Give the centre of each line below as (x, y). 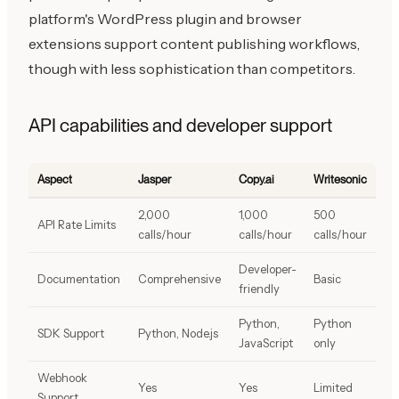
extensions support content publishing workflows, (194, 43)
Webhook (62, 378)
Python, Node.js (178, 333)
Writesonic (340, 179)
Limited (333, 387)
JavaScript (266, 343)
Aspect (55, 179)
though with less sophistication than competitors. (192, 68)
